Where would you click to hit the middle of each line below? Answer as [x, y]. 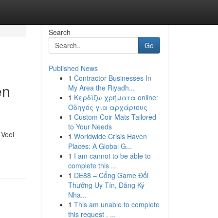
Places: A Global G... [100, 146]
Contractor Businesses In [112, 78]
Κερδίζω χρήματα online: [116, 97]
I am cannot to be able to [112, 156]
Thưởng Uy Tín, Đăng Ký [106, 185]
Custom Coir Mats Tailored [115, 117]
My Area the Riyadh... [101, 88]
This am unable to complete [117, 204]
